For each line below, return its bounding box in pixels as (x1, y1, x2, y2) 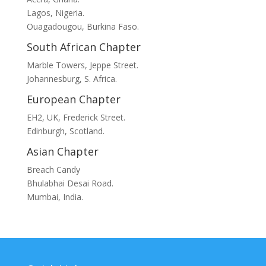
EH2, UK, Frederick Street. (26, 112, 125, 123)
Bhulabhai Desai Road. (26, 178, 113, 189)
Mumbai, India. (26, 191, 83, 203)
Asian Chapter (26, 144, 99, 159)
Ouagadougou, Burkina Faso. (26, 21, 139, 33)
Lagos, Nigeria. (26, 7, 84, 19)
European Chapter (26, 92, 121, 107)
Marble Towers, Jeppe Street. (26, 59, 138, 71)
